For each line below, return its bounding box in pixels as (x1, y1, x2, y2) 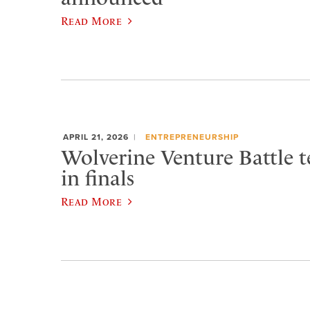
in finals (61, 165, 134, 191)
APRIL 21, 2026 (63, 132, 129, 143)
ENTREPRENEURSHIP (145, 132, 239, 143)
